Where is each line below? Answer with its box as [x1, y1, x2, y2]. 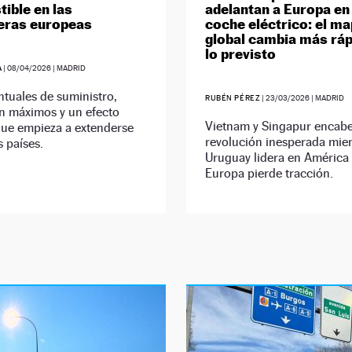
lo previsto [204, 46, 276, 63]
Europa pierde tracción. [204, 166, 333, 181]
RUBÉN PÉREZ [204, 93, 261, 103]
